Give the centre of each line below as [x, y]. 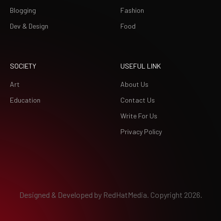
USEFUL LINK [141, 66]
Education [25, 100]
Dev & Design [29, 26]
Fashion [132, 10]
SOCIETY [23, 66]
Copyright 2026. [175, 195]
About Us [134, 84]
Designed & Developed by [61, 195]
